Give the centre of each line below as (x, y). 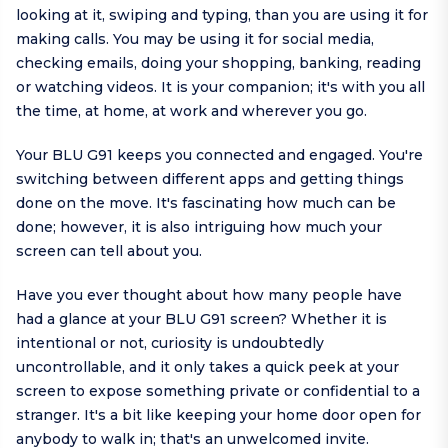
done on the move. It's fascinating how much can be (206, 203)
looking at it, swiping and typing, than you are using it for (222, 15)
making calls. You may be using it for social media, (195, 39)
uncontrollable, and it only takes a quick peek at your (207, 367)
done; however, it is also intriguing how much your (199, 227)
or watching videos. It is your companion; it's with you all (220, 87)
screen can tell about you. (109, 251)
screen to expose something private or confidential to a (218, 391)
